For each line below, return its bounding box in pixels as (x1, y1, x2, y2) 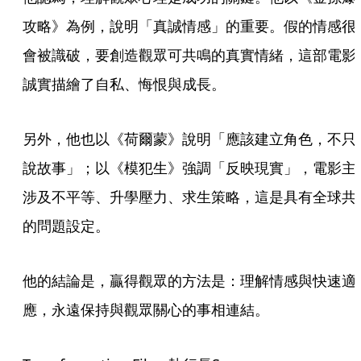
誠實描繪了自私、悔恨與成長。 (23, 74, 226, 93)
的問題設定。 (23, 216, 110, 235)
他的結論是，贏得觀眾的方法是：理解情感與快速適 (23, 271, 356, 290)
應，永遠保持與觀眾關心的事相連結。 (23, 300, 269, 319)
